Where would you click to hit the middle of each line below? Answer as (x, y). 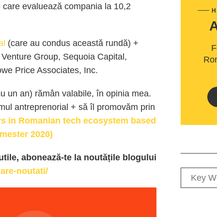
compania (83, 6)
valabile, (78, 93)
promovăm (117, 107)
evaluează (42, 6)
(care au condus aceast (53, 43)
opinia (118, 93)
